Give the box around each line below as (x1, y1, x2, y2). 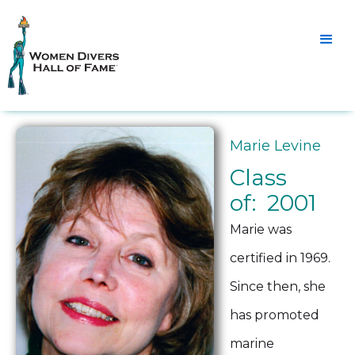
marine (230, 336, 274, 351)
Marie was (230, 222, 292, 237)
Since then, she (230, 279, 326, 294)
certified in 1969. (230, 250, 330, 265)
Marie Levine (230, 137, 321, 155)
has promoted (230, 307, 319, 323)
